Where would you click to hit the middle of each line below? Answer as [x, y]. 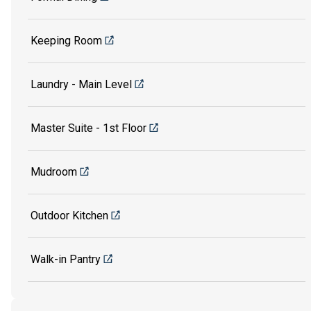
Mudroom [54, 172]
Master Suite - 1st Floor [89, 128]
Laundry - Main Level [81, 85]
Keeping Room [66, 41]
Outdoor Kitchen [69, 216]
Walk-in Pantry [66, 260]
